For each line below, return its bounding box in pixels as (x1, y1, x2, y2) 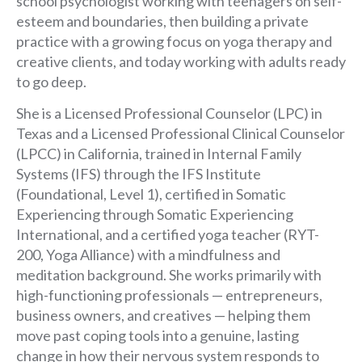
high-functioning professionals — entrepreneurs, (16, 286, 322, 305)
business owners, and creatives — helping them (16, 306, 310, 325)
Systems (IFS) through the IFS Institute (16, 165, 261, 183)
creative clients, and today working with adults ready (16, 52, 346, 70)
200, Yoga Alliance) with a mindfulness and (16, 246, 280, 264)
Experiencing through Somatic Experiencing (16, 205, 293, 224)
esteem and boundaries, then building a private (16, 11, 309, 30)
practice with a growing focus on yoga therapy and (16, 32, 332, 50)
